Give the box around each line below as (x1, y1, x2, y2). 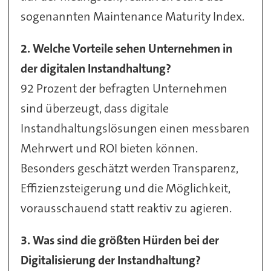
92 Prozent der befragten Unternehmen (21, 80, 228, 96)
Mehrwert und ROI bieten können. (21, 140, 198, 156)
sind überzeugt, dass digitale (21, 100, 169, 116)
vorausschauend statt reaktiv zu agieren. (21, 200, 232, 216)
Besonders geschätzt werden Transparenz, (21, 160, 239, 176)
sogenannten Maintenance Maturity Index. (21, 8, 245, 24)
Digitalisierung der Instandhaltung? (21, 252, 201, 268)
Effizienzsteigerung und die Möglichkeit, (21, 180, 231, 196)
